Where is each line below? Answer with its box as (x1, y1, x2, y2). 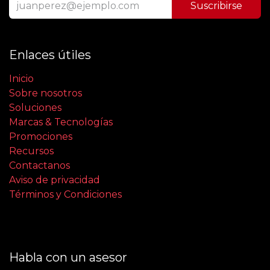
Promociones (9, 131, 72, 143)
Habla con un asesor (9, 250, 127, 265)
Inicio (9, 73, 34, 85)
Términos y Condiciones (9, 189, 122, 201)
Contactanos (9, 160, 70, 172)
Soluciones (9, 102, 61, 114)
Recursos (9, 145, 54, 157)
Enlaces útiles (9, 48, 91, 63)
